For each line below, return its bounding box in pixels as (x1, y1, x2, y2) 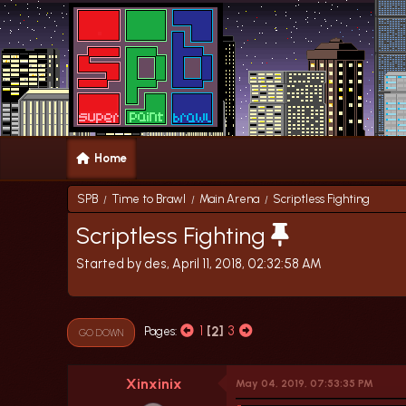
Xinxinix (126, 374, 182, 392)
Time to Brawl (111, 192, 186, 206)
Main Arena (199, 192, 259, 206)
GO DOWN (79, 325, 123, 339)
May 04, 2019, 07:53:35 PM (236, 376, 373, 390)
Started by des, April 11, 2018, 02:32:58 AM (76, 255, 322, 272)
